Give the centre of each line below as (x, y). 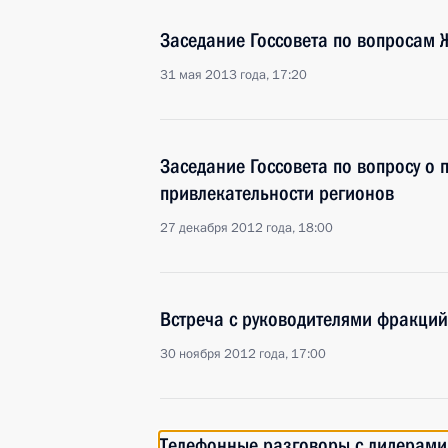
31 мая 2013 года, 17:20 (233, 75)
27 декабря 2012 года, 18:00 (246, 228)
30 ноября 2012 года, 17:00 (243, 354)
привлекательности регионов (277, 193)
